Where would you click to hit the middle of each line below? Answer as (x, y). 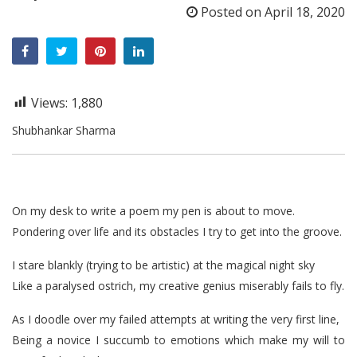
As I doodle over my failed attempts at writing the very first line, (176, 319)
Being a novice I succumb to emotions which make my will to (178, 339)
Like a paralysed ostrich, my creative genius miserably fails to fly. (178, 285)
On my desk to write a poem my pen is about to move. (153, 210)
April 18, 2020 (305, 12)
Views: (51, 102)
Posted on (231, 12)
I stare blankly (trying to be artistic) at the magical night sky (163, 265)
